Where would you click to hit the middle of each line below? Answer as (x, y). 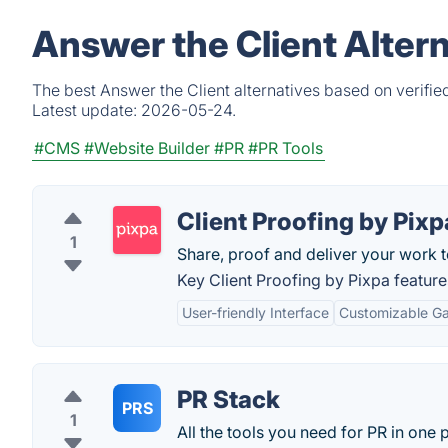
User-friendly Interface (255, 312)
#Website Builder (147, 148)
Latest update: (86, 110)
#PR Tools (285, 148)
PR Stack (228, 399)
